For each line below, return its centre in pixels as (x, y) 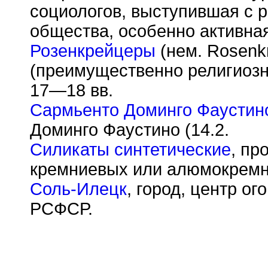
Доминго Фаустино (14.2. (130, 130)
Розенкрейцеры (93, 51)
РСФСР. (61, 209)
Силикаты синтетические (130, 150)
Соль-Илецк (78, 189)
